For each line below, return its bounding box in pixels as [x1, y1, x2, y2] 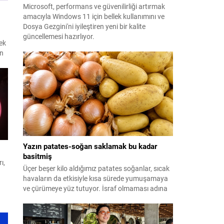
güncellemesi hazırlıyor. [23, 31, 94, 41]
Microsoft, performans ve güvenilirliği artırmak [23, 1, 165, 11]
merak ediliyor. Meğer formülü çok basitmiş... [23, 203, 161, 213]
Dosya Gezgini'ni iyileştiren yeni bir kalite [23, 21, 145, 31]
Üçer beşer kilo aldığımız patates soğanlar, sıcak [23, 163, 169, 173]
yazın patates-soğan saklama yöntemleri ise [23, 193, 158, 203]
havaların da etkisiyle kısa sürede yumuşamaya [23, 173, 168, 183]
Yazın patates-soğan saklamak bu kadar [23, 140, 157, 151]
